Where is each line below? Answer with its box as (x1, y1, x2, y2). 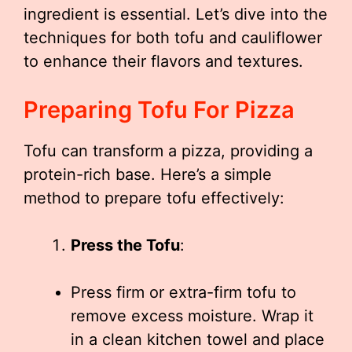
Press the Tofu (71, 236, 180, 255)
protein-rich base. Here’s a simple (24, 165, 272, 185)
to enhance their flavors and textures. (24, 52, 303, 71)
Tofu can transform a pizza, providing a (24, 141, 313, 161)
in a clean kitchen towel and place (71, 330, 324, 350)
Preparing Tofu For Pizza (24, 96, 295, 124)
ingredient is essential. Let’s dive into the (24, 5, 328, 24)
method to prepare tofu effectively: (24, 189, 284, 208)
